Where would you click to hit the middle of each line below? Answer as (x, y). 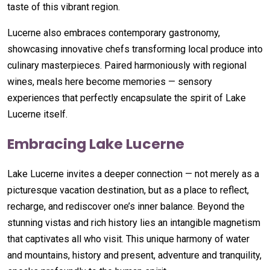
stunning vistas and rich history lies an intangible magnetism (134, 222)
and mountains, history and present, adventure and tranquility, (134, 255)
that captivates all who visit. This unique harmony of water (128, 239)
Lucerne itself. (37, 114)
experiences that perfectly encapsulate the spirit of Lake (127, 98)
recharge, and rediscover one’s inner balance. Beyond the (126, 206)
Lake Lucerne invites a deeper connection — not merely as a (133, 174)
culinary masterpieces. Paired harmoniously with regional (127, 65)
